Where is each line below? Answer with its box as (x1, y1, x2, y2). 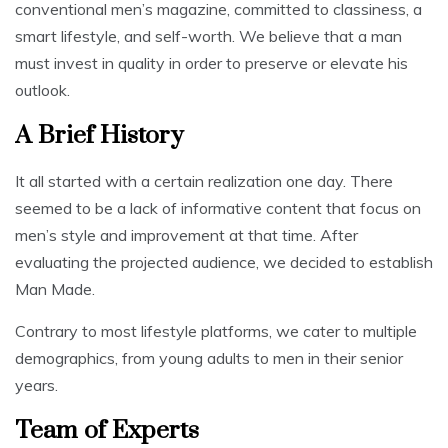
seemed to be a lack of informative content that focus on (15, 197, 421, 218)
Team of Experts (15, 414, 199, 446)
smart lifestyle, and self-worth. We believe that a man (15, 25, 402, 46)
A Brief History (15, 119, 189, 151)
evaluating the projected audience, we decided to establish (15, 251, 433, 272)
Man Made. (15, 278, 99, 299)
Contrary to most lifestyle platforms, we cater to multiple (15, 320, 417, 341)
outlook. (15, 79, 74, 100)
